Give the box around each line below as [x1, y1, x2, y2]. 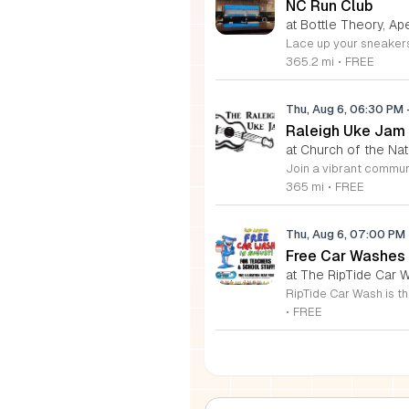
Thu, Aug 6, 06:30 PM [286, 101, 406, 116]
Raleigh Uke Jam [286, 121, 405, 140]
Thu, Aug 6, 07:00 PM [286, 226, 405, 241]
